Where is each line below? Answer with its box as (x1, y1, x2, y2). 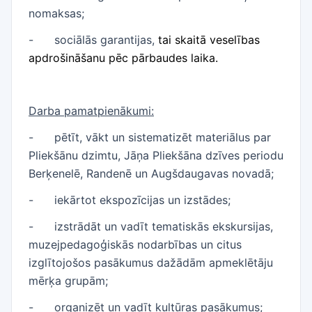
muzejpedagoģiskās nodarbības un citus (29, 237, 242, 251)
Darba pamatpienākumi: (29, 104, 154, 118)
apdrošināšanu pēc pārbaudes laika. (29, 51, 218, 65)
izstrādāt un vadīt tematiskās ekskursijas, (54, 219, 273, 233)
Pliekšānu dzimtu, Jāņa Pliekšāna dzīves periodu (29, 148, 283, 162)
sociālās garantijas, (54, 33, 158, 47)
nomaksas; (29, 6, 88, 20)
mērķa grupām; (29, 274, 108, 288)
